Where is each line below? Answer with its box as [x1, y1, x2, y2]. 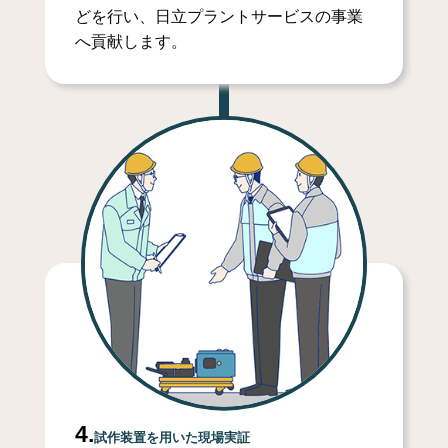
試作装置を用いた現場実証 [93, 430, 250, 446]
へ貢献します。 [74, 32, 187, 50]
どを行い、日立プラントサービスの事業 [74, 7, 363, 25]
